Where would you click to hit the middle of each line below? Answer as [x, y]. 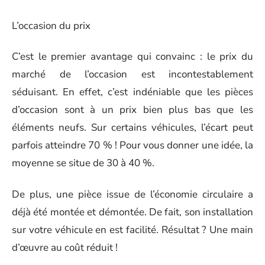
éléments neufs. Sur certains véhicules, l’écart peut [132, 127]
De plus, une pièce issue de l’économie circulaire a [132, 194]
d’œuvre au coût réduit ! [65, 247]
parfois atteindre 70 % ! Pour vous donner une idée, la [132, 145]
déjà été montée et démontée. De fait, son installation [132, 212]
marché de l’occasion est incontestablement [132, 74]
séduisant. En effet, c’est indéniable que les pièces [132, 92]
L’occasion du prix [51, 25]
